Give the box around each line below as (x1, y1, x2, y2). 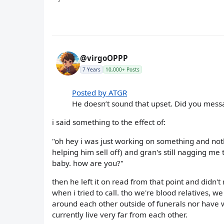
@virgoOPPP (80, 52, 128, 63)
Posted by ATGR (72, 87, 127, 98)
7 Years (82, 65, 100, 73)
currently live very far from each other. (52, 209, 187, 219)
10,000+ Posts (105, 65, 139, 73)
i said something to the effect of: (52, 117, 165, 127)
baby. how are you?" (52, 157, 123, 168)
